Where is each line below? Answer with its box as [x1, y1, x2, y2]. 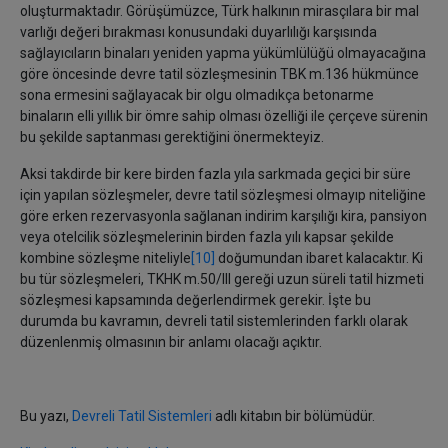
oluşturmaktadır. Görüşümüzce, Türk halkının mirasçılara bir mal [20, 3, 419, 19]
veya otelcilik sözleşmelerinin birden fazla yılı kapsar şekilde [20, 229, 394, 245]
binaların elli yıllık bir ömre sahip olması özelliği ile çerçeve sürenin [20, 108, 428, 124]
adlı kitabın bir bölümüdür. [215, 408, 375, 424]
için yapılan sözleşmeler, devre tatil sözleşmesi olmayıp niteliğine [20, 187, 426, 203]
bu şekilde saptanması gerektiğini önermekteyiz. [20, 129, 324, 145]
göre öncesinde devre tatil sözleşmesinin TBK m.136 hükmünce [20, 66, 419, 82]
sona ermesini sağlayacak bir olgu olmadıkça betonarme [20, 87, 374, 103]
